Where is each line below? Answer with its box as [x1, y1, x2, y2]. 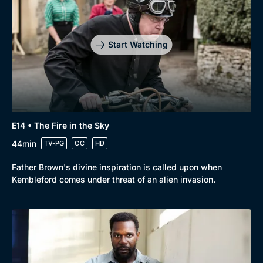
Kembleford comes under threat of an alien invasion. [12, 174, 215, 184]
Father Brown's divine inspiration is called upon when [12, 162, 222, 172]
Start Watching [107, 39, 168, 50]
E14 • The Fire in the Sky [12, 120, 109, 130]
